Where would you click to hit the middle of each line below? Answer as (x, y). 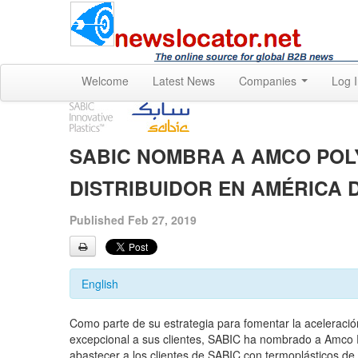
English (100, 284)
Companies (269, 81)
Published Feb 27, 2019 (133, 220)
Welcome (105, 81)
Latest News (184, 81)
